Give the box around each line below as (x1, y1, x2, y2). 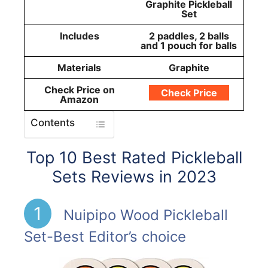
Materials (57, 62, 101, 74)
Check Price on (44, 84, 115, 96)
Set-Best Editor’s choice (24, 228, 186, 246)
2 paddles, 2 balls (148, 30, 229, 42)
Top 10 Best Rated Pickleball (26, 148, 242, 168)
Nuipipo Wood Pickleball (59, 206, 228, 224)
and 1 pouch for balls (141, 39, 237, 52)
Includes (59, 30, 99, 42)
